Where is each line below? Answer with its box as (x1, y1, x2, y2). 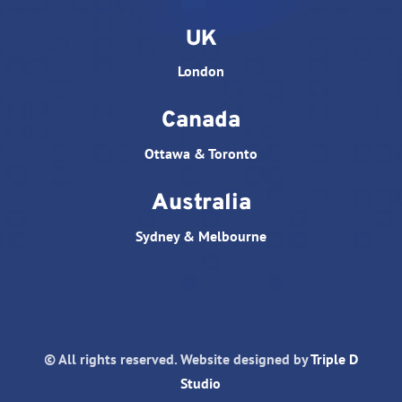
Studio (180, 374, 222, 393)
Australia (151, 189, 251, 219)
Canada (162, 107, 240, 136)
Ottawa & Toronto (144, 144, 258, 163)
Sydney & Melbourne (135, 227, 267, 246)
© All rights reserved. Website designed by (43, 350, 310, 369)
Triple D (310, 350, 358, 369)
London (178, 62, 224, 81)
